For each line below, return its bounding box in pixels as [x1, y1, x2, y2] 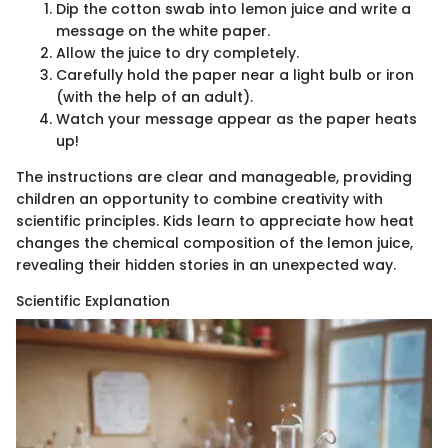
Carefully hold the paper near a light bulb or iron [56, 65, 414, 86]
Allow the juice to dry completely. [56, 43, 299, 64]
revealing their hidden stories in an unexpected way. [16, 255, 396, 276]
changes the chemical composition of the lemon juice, [16, 233, 413, 254]
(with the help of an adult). [56, 87, 253, 108]
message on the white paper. [56, 21, 270, 42]
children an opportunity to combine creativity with [16, 189, 383, 210]
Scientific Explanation [16, 291, 170, 312]
